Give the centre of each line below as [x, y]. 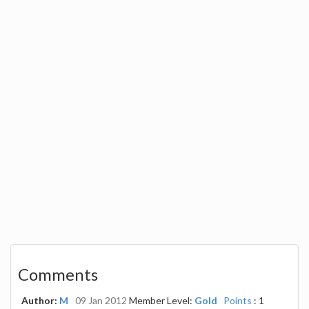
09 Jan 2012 [101, 300]
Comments [58, 274]
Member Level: [161, 300]
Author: [40, 300]
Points [238, 300]
